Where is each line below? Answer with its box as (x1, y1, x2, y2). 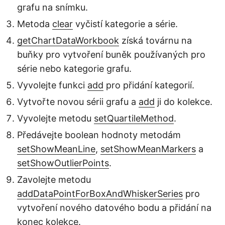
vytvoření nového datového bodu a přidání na (17, 202, 211, 213)
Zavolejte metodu (17, 174, 91, 185)
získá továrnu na (119, 35, 192, 46)
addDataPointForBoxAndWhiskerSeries (17, 188, 183, 199)
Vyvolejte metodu (17, 113, 94, 124)
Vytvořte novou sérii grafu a (17, 96, 139, 107)
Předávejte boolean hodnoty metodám (17, 129, 181, 140)
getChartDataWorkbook (17, 35, 119, 46)
